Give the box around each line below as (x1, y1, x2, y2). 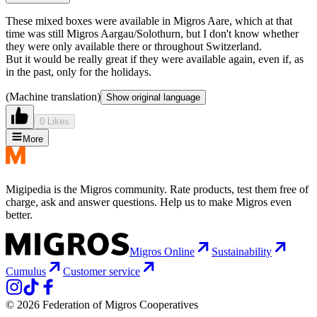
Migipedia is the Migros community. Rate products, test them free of (6, 183, 309, 196)
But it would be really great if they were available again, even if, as (6, 53, 304, 66)
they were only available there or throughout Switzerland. (6, 40, 262, 53)
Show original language (106, 92, 200, 103)
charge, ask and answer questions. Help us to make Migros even (6, 196, 292, 209)
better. (6, 209, 33, 221)
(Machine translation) (6, 91, 100, 103)
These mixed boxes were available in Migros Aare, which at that (6, 15, 292, 28)
